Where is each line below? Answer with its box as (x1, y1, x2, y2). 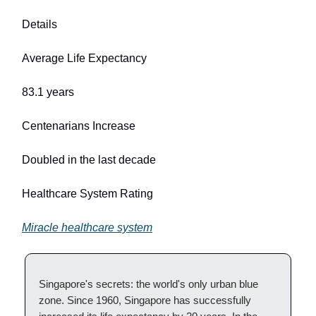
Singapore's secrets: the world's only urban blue (39, 277, 258, 290)
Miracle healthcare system (22, 221, 152, 233)
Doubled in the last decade (22, 153, 156, 166)
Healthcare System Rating (22, 187, 153, 200)
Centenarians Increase (22, 119, 135, 132)
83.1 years (22, 85, 74, 98)
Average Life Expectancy (22, 51, 147, 64)
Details (22, 18, 57, 30)
